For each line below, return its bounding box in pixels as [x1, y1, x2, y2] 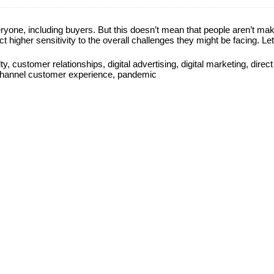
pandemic [117, 69, 157, 80]
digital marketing [181, 59, 246, 69]
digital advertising [108, 59, 177, 69]
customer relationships [12, 59, 103, 69]
